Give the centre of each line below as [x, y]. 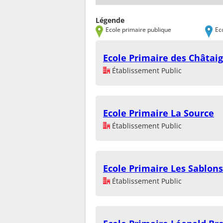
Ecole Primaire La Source [159, 113]
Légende [110, 20]
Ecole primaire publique [138, 30]
